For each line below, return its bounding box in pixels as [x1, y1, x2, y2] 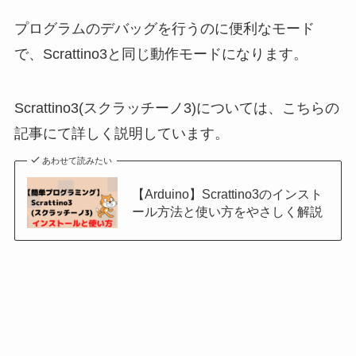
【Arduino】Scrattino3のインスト [131, 186, 323, 201]
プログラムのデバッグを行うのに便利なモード [14, 20, 315, 37]
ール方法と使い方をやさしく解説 [131, 203, 323, 219]
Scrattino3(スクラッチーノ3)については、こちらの [14, 99, 339, 116]
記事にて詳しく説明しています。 [14, 125, 229, 141]
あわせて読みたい [42, 155, 113, 165]
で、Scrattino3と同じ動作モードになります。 [14, 45, 308, 62]
